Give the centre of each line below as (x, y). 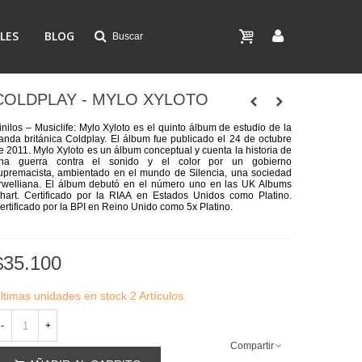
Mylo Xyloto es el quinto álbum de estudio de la (185, 128)
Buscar (128, 36)
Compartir (252, 345)
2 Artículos (157, 296)
